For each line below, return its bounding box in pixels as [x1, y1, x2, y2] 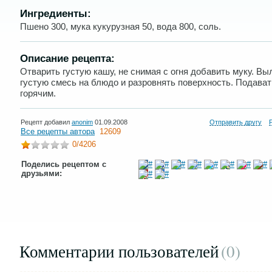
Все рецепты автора [21, 127, 95, 136]
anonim [72, 118, 93, 126]
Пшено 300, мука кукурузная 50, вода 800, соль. [20, 21, 221, 32]
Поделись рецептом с [21, 160, 106, 169]
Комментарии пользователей [19, 240, 219, 262]
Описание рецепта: [20, 53, 115, 64]
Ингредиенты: [20, 8, 91, 19]
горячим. [20, 88, 56, 98]
